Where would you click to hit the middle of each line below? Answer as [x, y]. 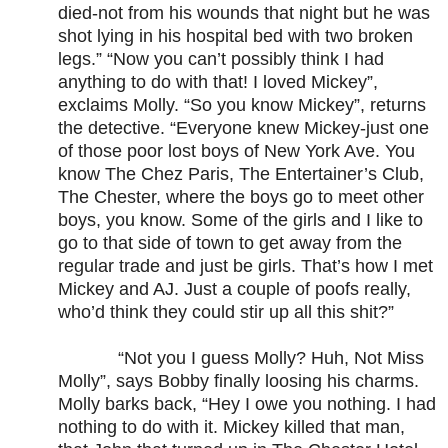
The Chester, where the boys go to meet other [241, 197]
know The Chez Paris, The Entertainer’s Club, [241, 174]
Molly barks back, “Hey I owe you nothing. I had [247, 404]
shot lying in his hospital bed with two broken [235, 36]
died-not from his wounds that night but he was [244, 13]
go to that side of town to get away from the [230, 243]
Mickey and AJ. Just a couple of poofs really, [234, 289]
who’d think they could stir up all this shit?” [226, 312]
